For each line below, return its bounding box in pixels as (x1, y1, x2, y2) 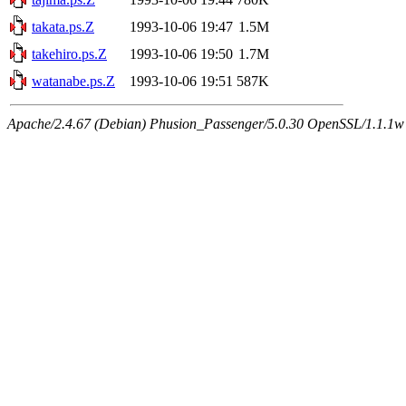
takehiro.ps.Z (32, 45, 107, 62)
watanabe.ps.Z (32, 72, 115, 89)
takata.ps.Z (32, 18, 94, 34)
